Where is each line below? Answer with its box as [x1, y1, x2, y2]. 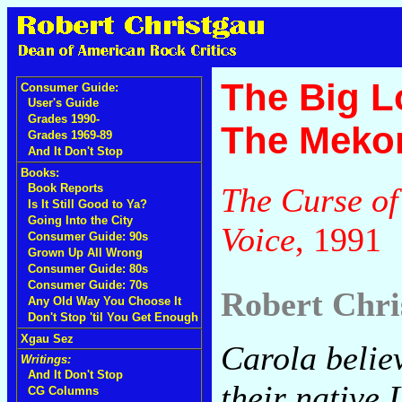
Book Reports [28, 181, 103, 195]
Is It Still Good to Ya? [28, 197, 147, 211]
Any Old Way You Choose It [28, 294, 181, 308]
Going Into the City [28, 214, 133, 227]
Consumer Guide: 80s [28, 262, 148, 275]
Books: [21, 166, 59, 179]
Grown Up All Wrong [28, 246, 143, 259]
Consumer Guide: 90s [28, 230, 148, 243]
